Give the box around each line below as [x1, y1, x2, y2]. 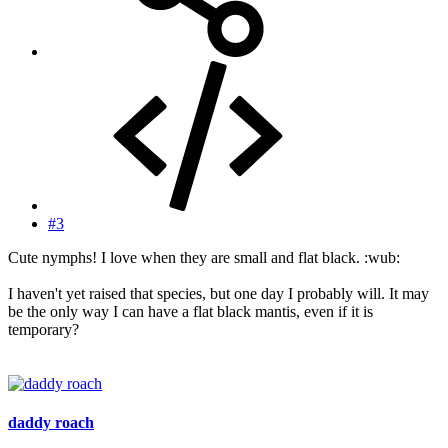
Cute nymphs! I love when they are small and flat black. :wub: [8, 249, 400, 267]
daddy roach [8, 414, 94, 432]
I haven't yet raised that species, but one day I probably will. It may [8, 285, 429, 303]
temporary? [8, 321, 79, 339]
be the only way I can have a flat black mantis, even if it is [8, 303, 373, 321]
